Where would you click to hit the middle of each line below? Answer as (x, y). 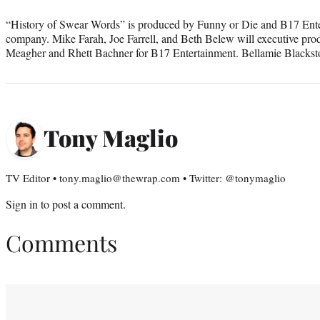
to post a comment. (82, 204)
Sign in (22, 204)
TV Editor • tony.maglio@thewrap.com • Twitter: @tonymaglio (146, 177)
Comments (61, 243)
